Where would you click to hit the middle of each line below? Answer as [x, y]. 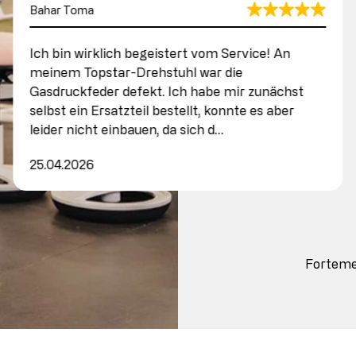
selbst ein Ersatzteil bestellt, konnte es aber [162, 110]
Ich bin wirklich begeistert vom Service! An [160, 53]
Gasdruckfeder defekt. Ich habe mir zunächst [167, 91]
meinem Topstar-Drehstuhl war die [136, 72]
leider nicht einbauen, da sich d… [127, 129]
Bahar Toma [62, 10]
